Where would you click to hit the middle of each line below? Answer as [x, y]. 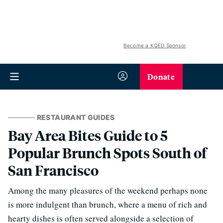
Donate [161, 76]
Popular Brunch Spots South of [107, 153]
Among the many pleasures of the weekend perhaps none [108, 190]
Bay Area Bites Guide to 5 [88, 135]
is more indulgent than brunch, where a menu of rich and [108, 204]
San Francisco [53, 170]
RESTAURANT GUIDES [76, 117]
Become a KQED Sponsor [155, 45]
